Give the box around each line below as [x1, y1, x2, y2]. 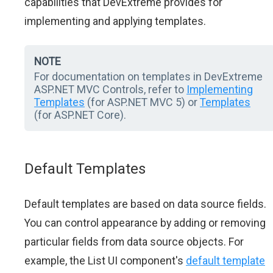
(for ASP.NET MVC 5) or [85, 96, 200, 108]
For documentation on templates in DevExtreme [34, 70, 263, 83]
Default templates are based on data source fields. [24, 197, 266, 210]
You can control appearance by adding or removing [24, 216, 266, 229]
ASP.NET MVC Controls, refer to [34, 83, 186, 96]
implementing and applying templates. [24, 15, 206, 27]
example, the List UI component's [24, 254, 186, 267]
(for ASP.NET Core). [34, 108, 126, 121]
